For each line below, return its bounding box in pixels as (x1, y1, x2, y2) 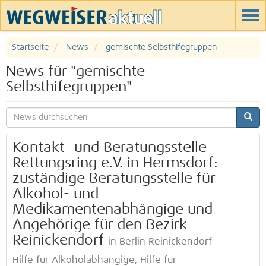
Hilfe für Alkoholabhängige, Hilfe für (12, 256, 176, 265)
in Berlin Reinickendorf (108, 237, 212, 246)
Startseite (12, 43, 49, 52)
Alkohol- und (12, 187, 99, 201)
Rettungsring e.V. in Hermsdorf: (12, 156, 218, 170)
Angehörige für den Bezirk (12, 218, 187, 232)
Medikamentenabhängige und (12, 202, 213, 217)
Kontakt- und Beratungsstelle (12, 141, 207, 155)
